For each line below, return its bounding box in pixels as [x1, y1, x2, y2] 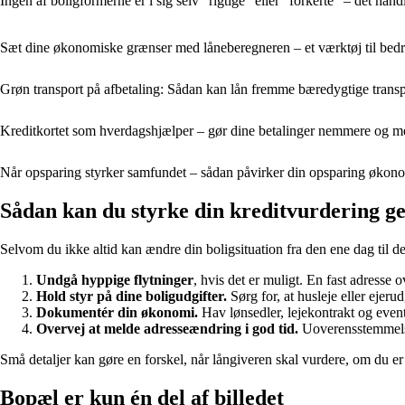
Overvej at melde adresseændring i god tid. [36, 321, 298, 337]
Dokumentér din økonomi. [36, 305, 198, 321]
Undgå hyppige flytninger [36, 272, 193, 288]
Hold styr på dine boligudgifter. [36, 288, 227, 305]
